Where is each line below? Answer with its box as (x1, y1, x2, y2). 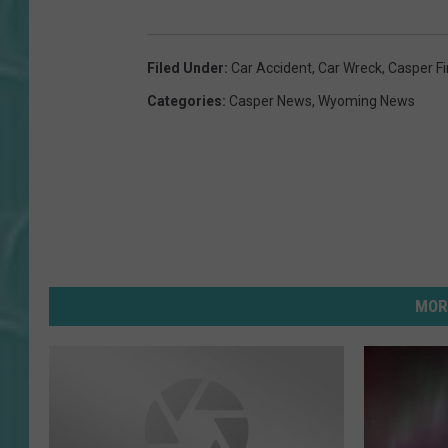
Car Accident (231, 59, 312, 76)
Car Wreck (318, 59, 382, 76)
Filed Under (147, 59, 224, 76)
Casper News (229, 92, 312, 109)
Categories (147, 92, 222, 109)
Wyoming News (318, 92, 415, 109)
